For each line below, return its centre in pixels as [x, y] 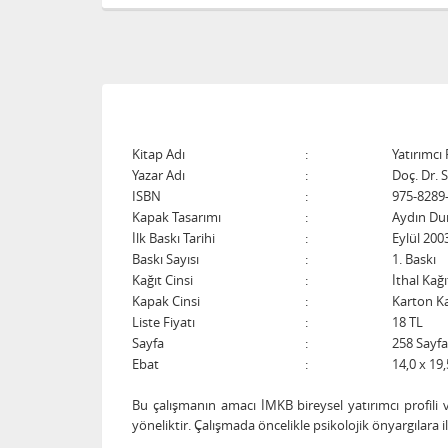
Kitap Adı [158, 154]
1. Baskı [414, 259]
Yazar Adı [158, 175]
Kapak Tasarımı [176, 217]
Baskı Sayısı [165, 259]
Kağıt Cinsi [162, 280]
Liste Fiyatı [163, 322]
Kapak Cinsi [166, 301]
